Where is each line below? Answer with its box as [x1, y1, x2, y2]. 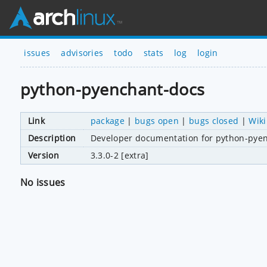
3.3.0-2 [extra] [90, 149, 149, 161]
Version [27, 149, 60, 161]
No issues [20, 175, 66, 189]
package [90, 114, 125, 126]
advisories [61, 46, 104, 58]
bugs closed [188, 114, 239, 126]
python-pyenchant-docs [20, 78, 205, 101]
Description [27, 132, 76, 144]
